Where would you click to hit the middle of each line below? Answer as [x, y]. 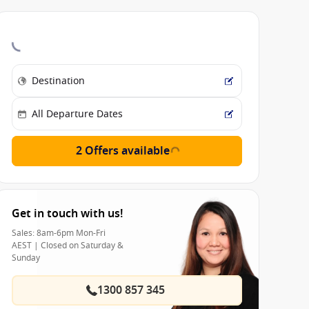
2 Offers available [123, 151]
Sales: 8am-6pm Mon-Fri [59, 233]
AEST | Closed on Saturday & [68, 246]
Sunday [26, 258]
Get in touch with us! [67, 214]
